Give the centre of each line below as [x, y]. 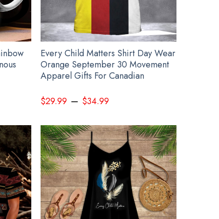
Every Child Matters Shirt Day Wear [108, 54]
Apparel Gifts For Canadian [93, 76]
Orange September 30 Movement [105, 65]
